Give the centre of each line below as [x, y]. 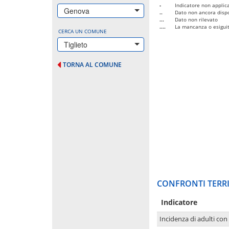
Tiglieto [76, 44]
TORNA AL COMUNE [92, 64]
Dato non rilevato [196, 19]
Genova [77, 10]
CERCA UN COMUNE [83, 31]
